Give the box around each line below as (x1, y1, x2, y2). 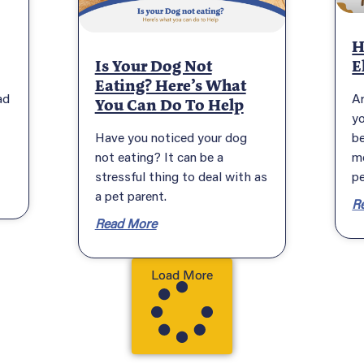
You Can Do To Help (94, 93, 244, 116)
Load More (151, 265, 213, 283)
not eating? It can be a (94, 147, 223, 165)
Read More (94, 214, 157, 232)
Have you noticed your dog (94, 128, 247, 145)
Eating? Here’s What (94, 74, 246, 97)
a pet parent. (94, 186, 167, 204)
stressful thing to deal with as (94, 167, 267, 184)
